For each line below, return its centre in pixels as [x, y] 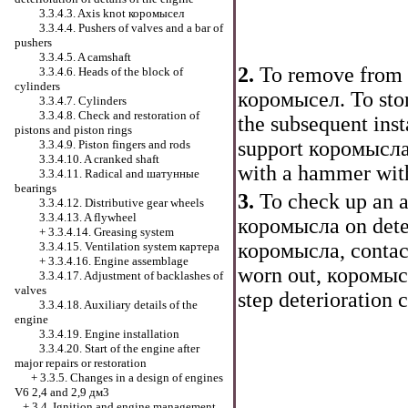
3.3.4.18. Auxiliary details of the [118, 305]
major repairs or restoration [81, 363]
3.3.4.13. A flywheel [88, 217]
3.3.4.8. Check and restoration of [119, 115]
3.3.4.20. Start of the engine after [119, 348]
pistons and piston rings [73, 130]
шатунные [173, 173]
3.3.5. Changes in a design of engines [132, 377]
